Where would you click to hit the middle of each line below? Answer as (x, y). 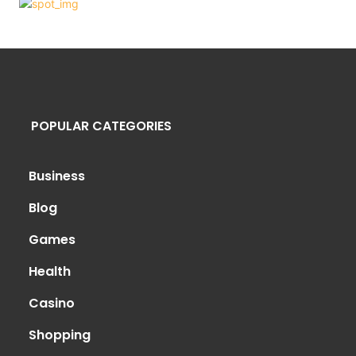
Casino (52, 304)
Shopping (60, 335)
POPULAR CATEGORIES (101, 126)
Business (57, 176)
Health (50, 272)
